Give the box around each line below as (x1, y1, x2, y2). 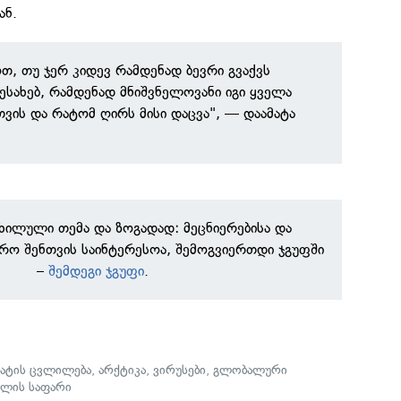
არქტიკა (98, 363, 147, 379)
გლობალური (213, 363, 288, 379)
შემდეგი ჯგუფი (48, 262, 145, 280)
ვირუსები (153, 363, 207, 379)
